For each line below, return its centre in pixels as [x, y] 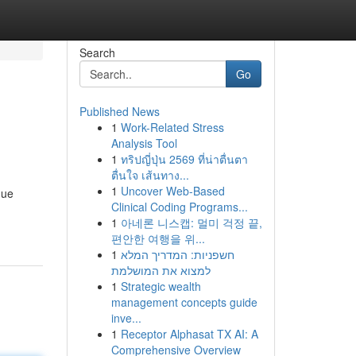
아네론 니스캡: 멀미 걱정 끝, [191, 222]
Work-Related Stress [172, 127]
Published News [119, 111]
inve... [126, 318]
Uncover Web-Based [172, 191]
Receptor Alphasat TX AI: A [189, 334]
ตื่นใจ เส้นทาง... [150, 175]
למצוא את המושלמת [161, 270]
